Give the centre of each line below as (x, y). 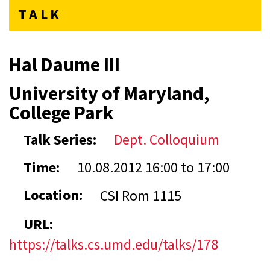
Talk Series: (61, 140)
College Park (61, 113)
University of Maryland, (109, 93)
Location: (55, 195)
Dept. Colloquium (167, 140)
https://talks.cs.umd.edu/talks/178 (114, 244)
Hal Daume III (64, 64)
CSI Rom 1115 (141, 196)
